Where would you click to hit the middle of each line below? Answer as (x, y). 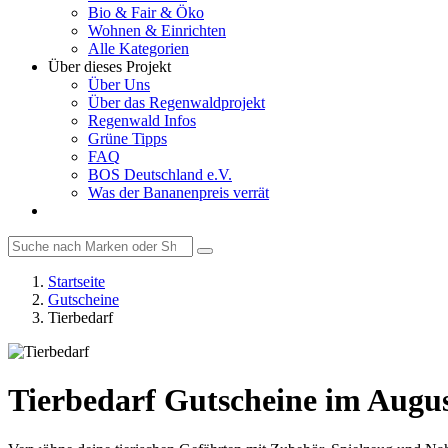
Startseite (76, 281)
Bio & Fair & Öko (146, 12)
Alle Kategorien (138, 48)
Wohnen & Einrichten (157, 30)
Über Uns (119, 84)
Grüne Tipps (127, 138)
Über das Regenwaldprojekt (176, 102)
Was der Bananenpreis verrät (178, 192)
